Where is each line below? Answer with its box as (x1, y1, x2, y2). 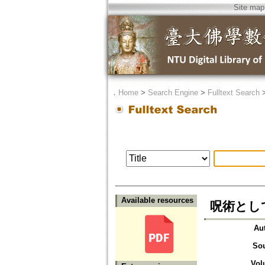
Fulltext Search (207, 88, 260, 97)
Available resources (121, 196, 193, 205)
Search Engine (147, 88, 198, 97)
